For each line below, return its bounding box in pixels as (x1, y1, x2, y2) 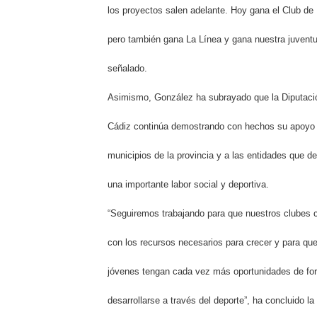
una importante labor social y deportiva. (108, 179, 269, 190)
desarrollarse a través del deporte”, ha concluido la (108, 295, 314, 306)
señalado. (108, 63, 147, 74)
